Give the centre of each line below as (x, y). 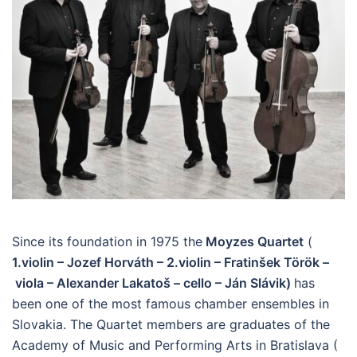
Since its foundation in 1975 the (107, 242)
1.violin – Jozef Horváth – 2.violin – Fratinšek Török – (171, 263)
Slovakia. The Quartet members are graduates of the (171, 325)
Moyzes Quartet (253, 242)
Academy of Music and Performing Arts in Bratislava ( (175, 345)
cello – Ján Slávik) (239, 283)
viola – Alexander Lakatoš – (99, 283)
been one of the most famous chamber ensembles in (171, 304)
